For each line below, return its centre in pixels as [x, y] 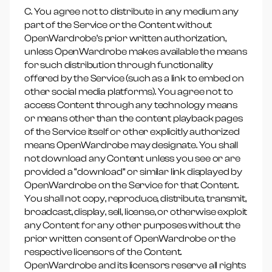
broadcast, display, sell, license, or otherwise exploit [136, 212]
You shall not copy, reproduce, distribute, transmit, [135, 199]
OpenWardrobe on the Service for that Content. [131, 185]
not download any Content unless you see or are [132, 158]
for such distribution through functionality [119, 65]
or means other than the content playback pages [134, 118]
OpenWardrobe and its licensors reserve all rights [135, 265]
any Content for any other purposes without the [132, 225]
